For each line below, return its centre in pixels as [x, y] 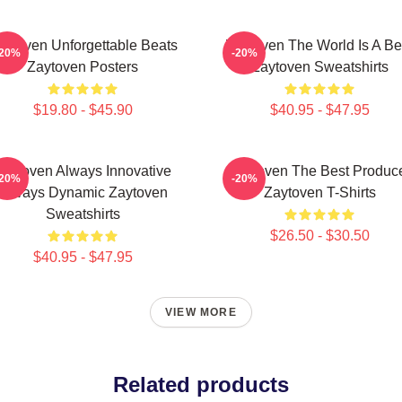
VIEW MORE [201, 312]
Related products [201, 385]
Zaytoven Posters [83, 67]
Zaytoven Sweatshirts [319, 67]
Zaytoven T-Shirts [319, 192]
